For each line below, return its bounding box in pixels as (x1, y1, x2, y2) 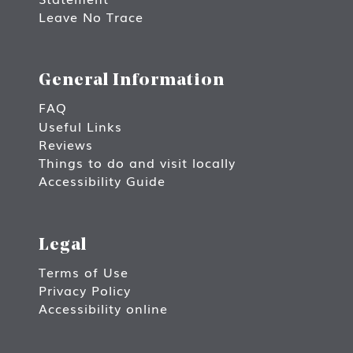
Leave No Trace (39, 6, 143, 26)
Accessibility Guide (39, 171, 165, 191)
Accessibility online (39, 299, 168, 318)
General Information (39, 72, 225, 91)
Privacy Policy (39, 280, 131, 299)
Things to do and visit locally (39, 152, 236, 172)
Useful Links (39, 116, 122, 136)
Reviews (39, 134, 93, 154)
